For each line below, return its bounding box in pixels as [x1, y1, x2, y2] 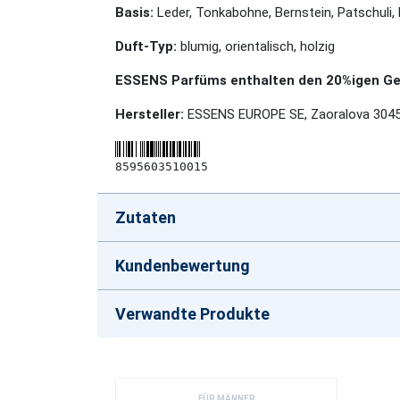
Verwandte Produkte [115, 304, 270, 323]
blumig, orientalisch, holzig [177, 38, 335, 54]
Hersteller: [115, 106, 187, 122]
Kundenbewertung [115, 256, 250, 275]
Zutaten [115, 208, 176, 227]
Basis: [115, 4, 154, 21]
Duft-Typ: [115, 38, 177, 54]
